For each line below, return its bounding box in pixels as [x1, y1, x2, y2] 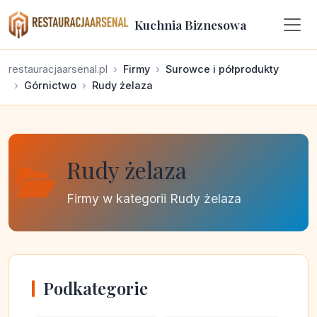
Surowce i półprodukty [166, 63, 279, 75]
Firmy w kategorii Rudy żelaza [67, 191, 241, 206]
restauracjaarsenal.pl [8, 63, 108, 75]
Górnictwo [24, 79, 76, 91]
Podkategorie [43, 277, 148, 299]
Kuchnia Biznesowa [134, 16, 246, 33]
